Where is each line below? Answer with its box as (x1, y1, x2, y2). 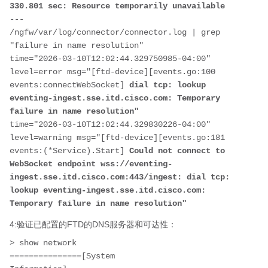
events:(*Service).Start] (10, 145, 129, 156)
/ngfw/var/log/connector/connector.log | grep (10, 27, 220, 37)
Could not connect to (129, 145, 225, 156)
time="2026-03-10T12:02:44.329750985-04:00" (10, 53, 211, 63)
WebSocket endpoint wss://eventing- (10, 159, 172, 169)
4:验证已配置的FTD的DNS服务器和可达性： (10, 219, 176, 229)
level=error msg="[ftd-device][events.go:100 (10, 66, 215, 77)
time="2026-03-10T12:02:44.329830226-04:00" (10, 119, 211, 129)
